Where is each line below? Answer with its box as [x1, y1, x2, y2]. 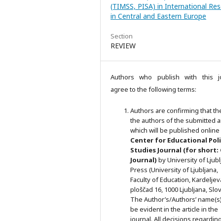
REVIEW [110, 40, 136, 50]
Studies [130, 145, 157, 154]
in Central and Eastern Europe [110, 11, 206, 21]
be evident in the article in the [130, 204, 218, 214]
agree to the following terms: [110, 84, 196, 94]
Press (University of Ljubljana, [130, 165, 218, 174]
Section [110, 31, 133, 40]
